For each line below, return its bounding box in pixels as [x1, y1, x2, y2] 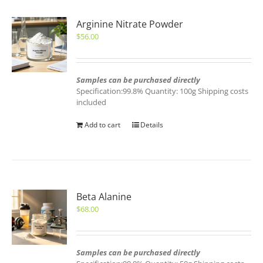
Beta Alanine [76, 190, 132, 203]
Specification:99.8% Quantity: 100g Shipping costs [76, 86, 249, 96]
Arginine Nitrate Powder [76, 18, 184, 31]
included [76, 97, 107, 107]
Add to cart [85, 120, 121, 130]
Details [140, 120, 164, 130]
